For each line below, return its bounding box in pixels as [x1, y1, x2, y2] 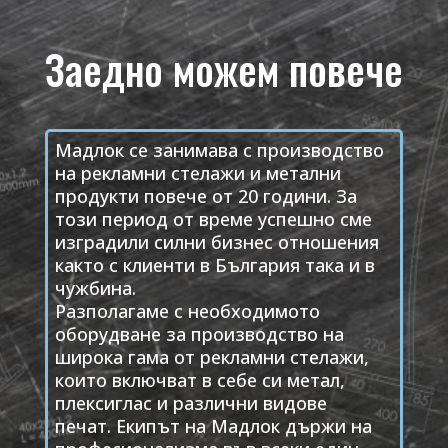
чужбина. [54, 276, 136, 301]
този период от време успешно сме [54, 207, 372, 232]
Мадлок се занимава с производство [54, 138, 384, 163]
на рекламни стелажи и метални [54, 161, 341, 186]
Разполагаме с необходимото [54, 299, 320, 324]
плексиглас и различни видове [54, 391, 327, 416]
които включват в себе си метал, [54, 368, 345, 393]
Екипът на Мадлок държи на [115, 414, 372, 439]
